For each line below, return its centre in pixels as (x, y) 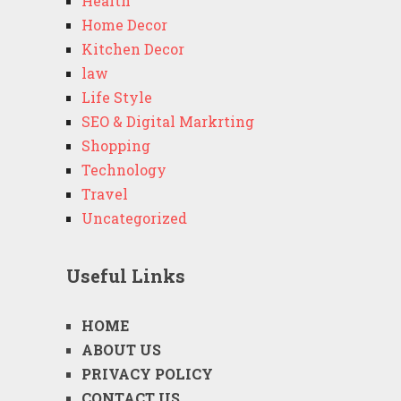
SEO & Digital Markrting (167, 121)
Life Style (116, 97)
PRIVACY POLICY (147, 374)
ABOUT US (121, 350)
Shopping (115, 145)
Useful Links (125, 276)
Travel (104, 194)
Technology (124, 170)
